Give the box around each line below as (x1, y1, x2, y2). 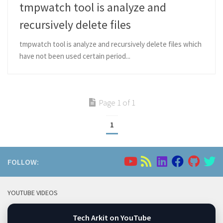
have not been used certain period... (19, 51, 130, 61)
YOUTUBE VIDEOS (7, 188, 58, 197)
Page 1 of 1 (98, 97, 135, 108)
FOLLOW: (7, 156, 39, 167)
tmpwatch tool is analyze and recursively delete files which (19, 39, 202, 49)
